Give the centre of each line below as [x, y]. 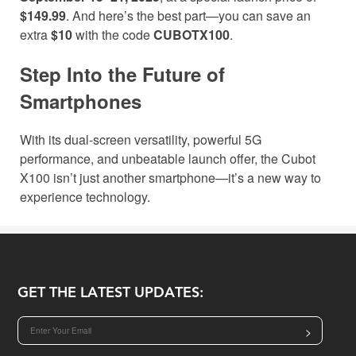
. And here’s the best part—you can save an [188, 16]
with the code [113, 35]
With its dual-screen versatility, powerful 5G [141, 140]
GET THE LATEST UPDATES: [111, 293]
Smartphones [81, 101]
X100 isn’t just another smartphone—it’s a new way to [170, 178]
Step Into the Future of [122, 74]
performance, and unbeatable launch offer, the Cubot [168, 159]
